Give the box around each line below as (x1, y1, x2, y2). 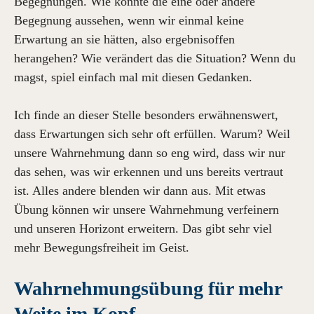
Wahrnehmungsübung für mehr (14, 278, 282, 299)
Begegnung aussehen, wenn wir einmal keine (14, 13, 244, 27)
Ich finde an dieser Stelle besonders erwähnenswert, (14, 108, 278, 122)
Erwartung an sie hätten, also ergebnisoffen (14, 32, 235, 46)
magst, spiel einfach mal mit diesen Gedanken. (14, 70, 252, 84)
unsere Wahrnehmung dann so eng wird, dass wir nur (14, 146, 285, 160)
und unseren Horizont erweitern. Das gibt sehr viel (14, 221, 272, 235)
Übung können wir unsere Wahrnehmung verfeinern (14, 203, 279, 217)
